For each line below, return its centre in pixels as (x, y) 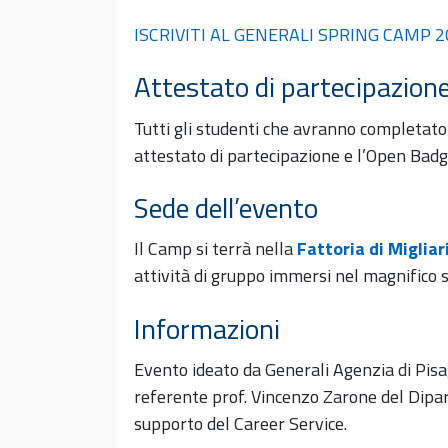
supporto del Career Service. (240, 423)
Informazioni (207, 328)
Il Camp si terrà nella (215, 249)
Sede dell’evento (226, 207)
